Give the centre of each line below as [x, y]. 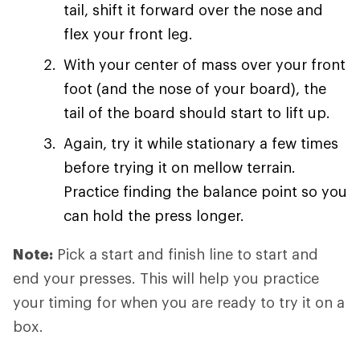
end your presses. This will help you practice [166, 278]
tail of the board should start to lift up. [197, 112]
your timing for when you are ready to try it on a [179, 302]
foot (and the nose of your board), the [195, 88]
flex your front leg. [128, 34]
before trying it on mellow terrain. [180, 167]
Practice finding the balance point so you [205, 191]
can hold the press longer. [154, 215]
